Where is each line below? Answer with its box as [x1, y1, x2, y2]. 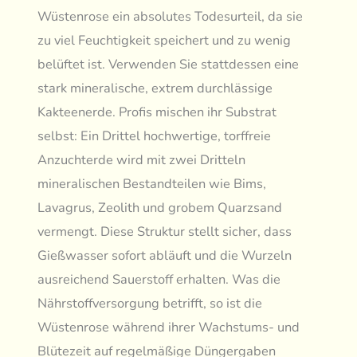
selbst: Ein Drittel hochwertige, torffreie [37, 127, 272, 146]
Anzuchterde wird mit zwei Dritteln [37, 151, 246, 170]
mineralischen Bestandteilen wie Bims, [37, 175, 267, 194]
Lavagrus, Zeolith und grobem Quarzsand [37, 198, 283, 218]
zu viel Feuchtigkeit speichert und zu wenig [37, 31, 292, 50]
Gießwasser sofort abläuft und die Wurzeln [37, 246, 292, 265]
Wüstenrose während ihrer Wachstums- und [37, 318, 300, 337]
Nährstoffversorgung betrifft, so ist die [37, 294, 263, 313]
